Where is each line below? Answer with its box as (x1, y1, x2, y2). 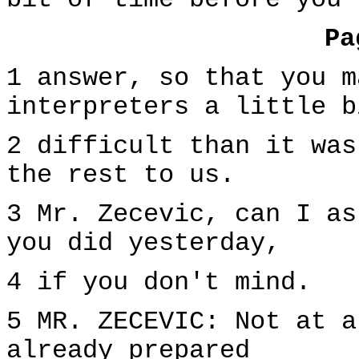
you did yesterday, (6, 229, 280, 258)
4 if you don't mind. (6, 268, 311, 297)
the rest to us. (6, 161, 235, 190)
